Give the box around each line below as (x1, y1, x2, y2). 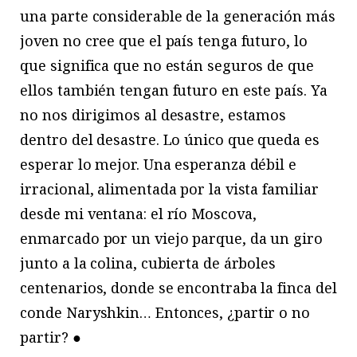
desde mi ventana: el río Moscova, (20, 203, 257, 223)
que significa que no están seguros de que (20, 55, 314, 75)
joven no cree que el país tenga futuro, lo (20, 30, 308, 50)
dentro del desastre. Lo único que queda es (20, 129, 320, 149)
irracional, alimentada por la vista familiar (20, 178, 319, 198)
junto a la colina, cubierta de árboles (20, 253, 277, 273)
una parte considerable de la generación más (20, 6, 335, 25)
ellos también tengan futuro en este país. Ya (20, 80, 328, 100)
